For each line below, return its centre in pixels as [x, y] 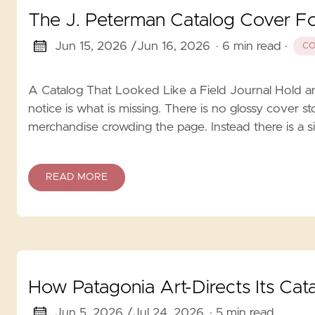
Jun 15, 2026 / [96, 46]
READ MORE [77, 177]
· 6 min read [248, 46]
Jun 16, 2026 [173, 46]
